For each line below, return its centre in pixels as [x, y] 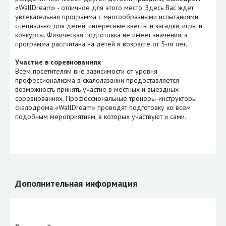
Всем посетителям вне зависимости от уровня [86, 71]
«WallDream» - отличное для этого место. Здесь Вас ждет [104, 8]
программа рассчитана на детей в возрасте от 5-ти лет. [101, 44]
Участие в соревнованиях [58, 62]
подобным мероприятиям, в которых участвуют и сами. [101, 117]
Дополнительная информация [76, 184]
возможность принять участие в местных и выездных [97, 90]
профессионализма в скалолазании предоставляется [97, 80]
